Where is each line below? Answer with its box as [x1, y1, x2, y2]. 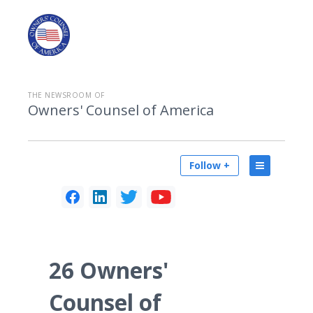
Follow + [189, 159, 230, 172]
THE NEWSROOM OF [28, 90, 105, 100]
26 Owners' [49, 255, 168, 285]
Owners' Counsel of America [28, 101, 214, 119]
